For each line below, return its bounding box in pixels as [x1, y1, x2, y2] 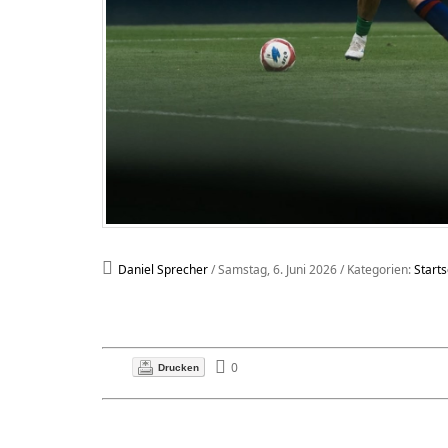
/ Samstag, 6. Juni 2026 [211, 261, 337, 278]
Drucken [158, 362, 199, 373]
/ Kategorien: [340, 261, 414, 278]
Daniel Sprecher [118, 261, 208, 278]
